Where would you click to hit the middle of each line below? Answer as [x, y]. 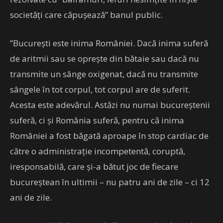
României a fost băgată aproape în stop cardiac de [109, 135]
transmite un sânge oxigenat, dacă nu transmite [104, 74]
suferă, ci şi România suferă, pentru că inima [97, 120]
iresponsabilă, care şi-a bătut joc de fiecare [94, 166]
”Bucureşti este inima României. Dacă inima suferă [109, 43]
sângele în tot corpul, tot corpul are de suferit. [100, 89]
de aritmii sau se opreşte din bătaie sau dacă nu [105, 58]
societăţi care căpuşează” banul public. [86, 14]
